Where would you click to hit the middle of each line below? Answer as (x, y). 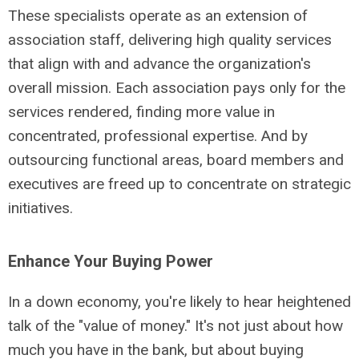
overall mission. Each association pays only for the (177, 88)
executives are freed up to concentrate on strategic (179, 184)
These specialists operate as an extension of (158, 16)
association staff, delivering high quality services (170, 40)
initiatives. (40, 208)
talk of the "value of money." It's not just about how (175, 326)
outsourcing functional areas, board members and (176, 160)
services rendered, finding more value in (141, 112)
